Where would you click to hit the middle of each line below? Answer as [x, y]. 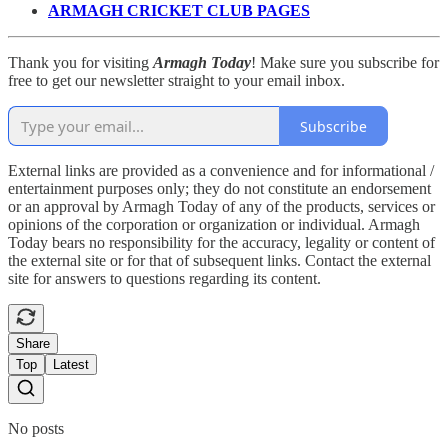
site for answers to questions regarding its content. [164, 279]
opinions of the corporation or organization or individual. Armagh [214, 225]
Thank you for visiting [80, 63]
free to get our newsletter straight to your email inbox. [176, 81]
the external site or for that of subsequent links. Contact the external [219, 261]
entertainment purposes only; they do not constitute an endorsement [219, 189]
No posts [36, 429]
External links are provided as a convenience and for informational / [221, 171]
